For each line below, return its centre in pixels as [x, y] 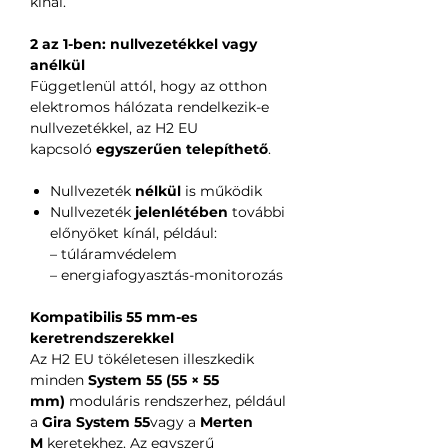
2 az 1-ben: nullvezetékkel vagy [143, 43]
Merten [226, 421]
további [256, 211]
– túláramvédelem [113, 253]
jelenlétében [181, 211]
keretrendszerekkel [102, 337]
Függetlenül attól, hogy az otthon [148, 85]
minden [59, 379]
